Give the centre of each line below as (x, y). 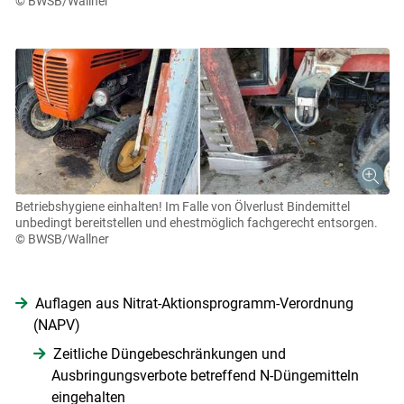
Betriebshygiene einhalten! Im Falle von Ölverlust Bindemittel (182, 206)
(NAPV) (56, 325)
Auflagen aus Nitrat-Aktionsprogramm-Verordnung (194, 303)
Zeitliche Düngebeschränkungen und (169, 353)
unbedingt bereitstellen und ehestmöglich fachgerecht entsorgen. (196, 222)
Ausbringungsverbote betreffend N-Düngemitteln (205, 375)
